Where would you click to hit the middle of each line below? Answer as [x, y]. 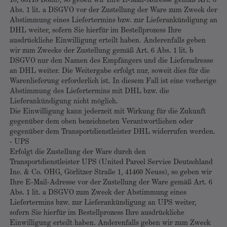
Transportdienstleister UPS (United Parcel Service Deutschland [111, 162]
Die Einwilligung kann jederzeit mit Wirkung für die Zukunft [108, 112]
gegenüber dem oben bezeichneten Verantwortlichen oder [101, 122]
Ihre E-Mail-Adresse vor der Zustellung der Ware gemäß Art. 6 [111, 183]
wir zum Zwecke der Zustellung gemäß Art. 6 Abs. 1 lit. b [102, 51]
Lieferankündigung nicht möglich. [64, 102]
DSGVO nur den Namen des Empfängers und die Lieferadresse [111, 61]
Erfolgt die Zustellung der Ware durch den [78, 152]
